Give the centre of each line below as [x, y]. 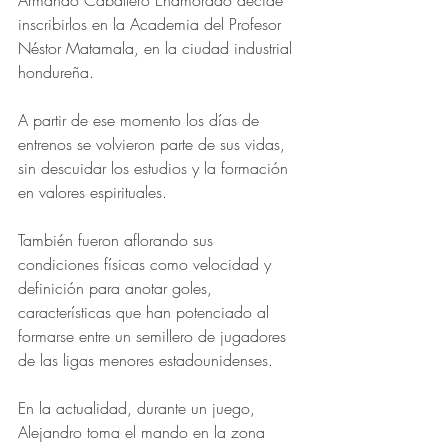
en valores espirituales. [92, 192]
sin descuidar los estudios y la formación [155, 168]
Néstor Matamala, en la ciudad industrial [157, 48]
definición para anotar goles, [117, 288]
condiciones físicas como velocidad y [147, 264]
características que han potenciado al [146, 312]
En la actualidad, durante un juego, [139, 408]
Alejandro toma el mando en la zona [144, 432]
